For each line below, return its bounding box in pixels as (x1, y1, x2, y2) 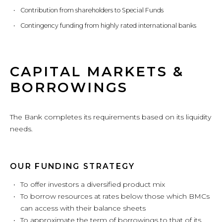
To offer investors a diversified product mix (20, 180, 165, 189)
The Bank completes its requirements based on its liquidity (10, 112, 211, 122)
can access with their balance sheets (20, 204, 146, 213)
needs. (10, 124, 33, 134)
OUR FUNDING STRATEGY (10, 161, 135, 171)
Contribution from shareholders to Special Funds (20, 6, 164, 14)
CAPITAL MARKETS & (10, 63, 184, 80)
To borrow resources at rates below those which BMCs (20, 192, 210, 201)
